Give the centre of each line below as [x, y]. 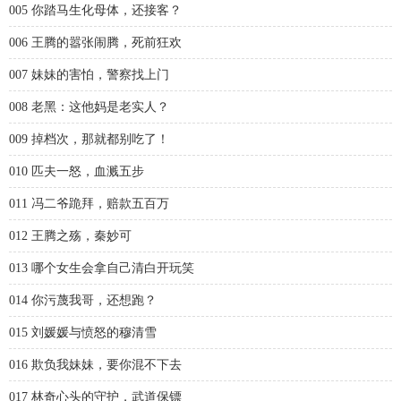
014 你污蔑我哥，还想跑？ [83, 300]
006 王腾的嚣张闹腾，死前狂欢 [95, 43]
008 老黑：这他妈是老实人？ [89, 107]
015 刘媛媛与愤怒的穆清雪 [83, 333]
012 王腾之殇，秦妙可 [70, 236]
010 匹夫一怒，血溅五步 [77, 171]
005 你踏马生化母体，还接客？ [95, 10]
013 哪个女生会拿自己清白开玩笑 [102, 268]
